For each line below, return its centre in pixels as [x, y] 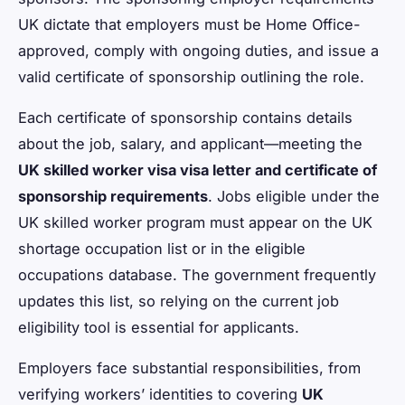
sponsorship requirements [113, 197]
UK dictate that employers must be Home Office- [189, 25]
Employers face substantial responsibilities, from [189, 368]
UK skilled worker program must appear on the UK [195, 223]
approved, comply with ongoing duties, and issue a [198, 51]
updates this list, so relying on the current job [179, 301]
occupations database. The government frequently [197, 275]
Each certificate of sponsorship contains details [185, 118]
